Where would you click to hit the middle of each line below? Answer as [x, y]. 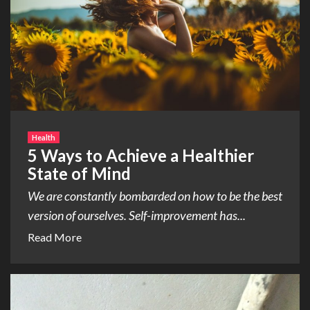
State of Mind [79, 173]
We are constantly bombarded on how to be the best [155, 195]
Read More [55, 237]
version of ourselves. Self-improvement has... [137, 215]
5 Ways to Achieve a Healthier [141, 155]
